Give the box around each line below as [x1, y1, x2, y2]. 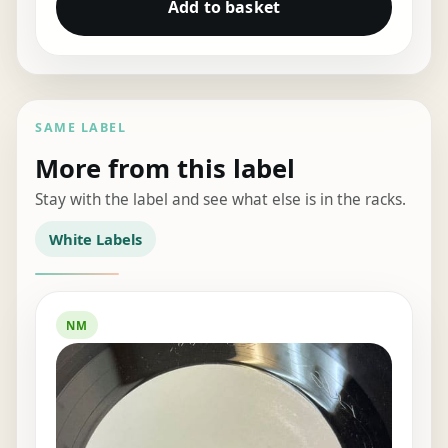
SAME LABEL [35, 118, 127, 136]
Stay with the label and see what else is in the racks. [35, 188, 407, 210]
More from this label [35, 150, 296, 186]
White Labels [48, 228, 142, 249]
